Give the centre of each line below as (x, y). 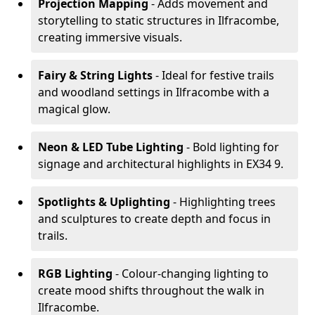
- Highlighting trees (223, 202)
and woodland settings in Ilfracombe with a (154, 92)
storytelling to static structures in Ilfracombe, (159, 20)
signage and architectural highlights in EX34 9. (161, 164)
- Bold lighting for (231, 147)
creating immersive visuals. (110, 37)
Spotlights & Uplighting (104, 202)
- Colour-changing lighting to (191, 274)
